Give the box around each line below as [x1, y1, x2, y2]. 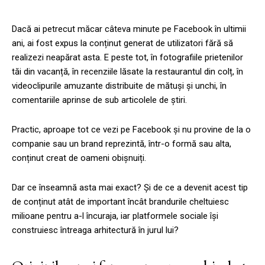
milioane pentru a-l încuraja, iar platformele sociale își [12, 210, 218, 221]
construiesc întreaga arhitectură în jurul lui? [12, 224, 179, 235]
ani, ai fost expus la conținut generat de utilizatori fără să [12, 37, 233, 49]
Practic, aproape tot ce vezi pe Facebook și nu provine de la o [12, 124, 251, 135]
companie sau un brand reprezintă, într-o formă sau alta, [12, 138, 231, 149]
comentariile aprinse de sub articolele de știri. [12, 94, 187, 105]
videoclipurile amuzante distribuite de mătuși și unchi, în [12, 80, 227, 91]
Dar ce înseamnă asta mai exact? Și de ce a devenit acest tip [12, 182, 248, 193]
